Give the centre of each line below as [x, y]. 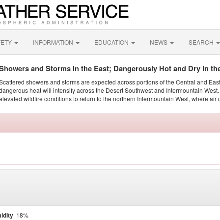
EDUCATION [112, 42]
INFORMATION [54, 42]
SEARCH [202, 42]
